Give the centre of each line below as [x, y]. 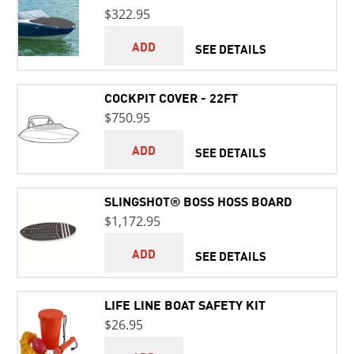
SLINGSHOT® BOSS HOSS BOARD [198, 201]
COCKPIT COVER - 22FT [171, 97]
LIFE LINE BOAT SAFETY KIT [185, 304]
